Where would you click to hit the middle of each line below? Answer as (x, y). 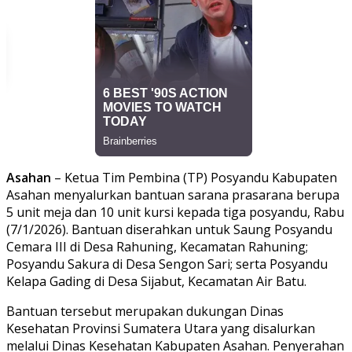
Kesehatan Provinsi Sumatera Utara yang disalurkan (161, 328)
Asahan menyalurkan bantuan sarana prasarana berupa (173, 194)
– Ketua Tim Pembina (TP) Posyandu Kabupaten (196, 177)
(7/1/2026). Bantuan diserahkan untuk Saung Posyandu (169, 229)
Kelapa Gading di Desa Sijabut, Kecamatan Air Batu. (156, 281)
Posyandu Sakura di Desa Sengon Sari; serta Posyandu (167, 264)
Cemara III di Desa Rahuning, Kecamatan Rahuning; (157, 246)
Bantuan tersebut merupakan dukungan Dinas (145, 311)
